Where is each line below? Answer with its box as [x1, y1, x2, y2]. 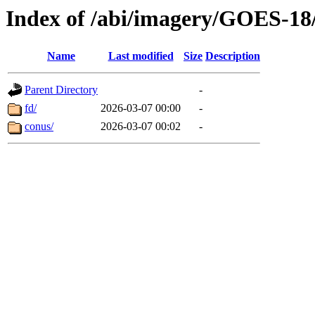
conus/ [25, 120, 53, 133]
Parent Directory [25, 84, 98, 96]
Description [205, 50, 260, 63]
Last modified [108, 50, 174, 63]
